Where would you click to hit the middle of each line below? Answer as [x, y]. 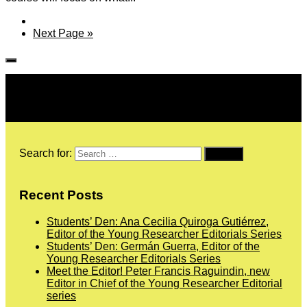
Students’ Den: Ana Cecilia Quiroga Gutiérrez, [158, 221]
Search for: [46, 153]
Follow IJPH [35, 80]
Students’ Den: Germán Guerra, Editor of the [153, 246]
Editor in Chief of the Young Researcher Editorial [164, 283]
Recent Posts [61, 195]
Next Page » [63, 34]
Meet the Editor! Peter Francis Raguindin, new [158, 271]
